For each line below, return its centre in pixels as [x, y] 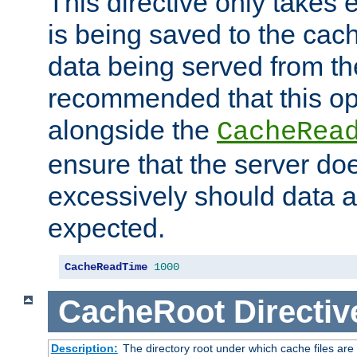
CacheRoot [141, 311]
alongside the [132, 129]
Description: [84, 349]
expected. [106, 228]
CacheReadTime [106, 267]
